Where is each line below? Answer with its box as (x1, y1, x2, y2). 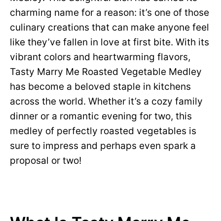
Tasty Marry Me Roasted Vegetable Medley (10, 66, 202, 77)
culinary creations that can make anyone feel (10, 22, 209, 33)
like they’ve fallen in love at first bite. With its (10, 37, 209, 48)
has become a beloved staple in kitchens (10, 81, 191, 92)
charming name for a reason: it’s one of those (10, 7, 209, 18)
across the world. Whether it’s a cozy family (10, 96, 203, 107)
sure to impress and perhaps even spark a (10, 140, 196, 151)
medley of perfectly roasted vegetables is (10, 125, 196, 137)
